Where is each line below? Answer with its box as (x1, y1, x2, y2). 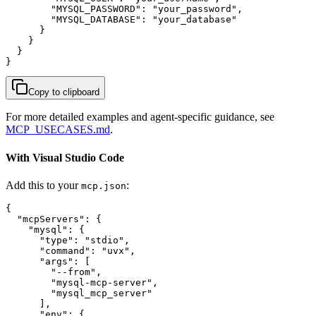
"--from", (6, 266, 102, 277)
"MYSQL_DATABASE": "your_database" (6, 14, 237, 25)
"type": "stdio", (6, 234, 130, 245)
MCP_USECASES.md (6, 123, 110, 136)
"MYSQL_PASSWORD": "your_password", (6, 4, 243, 15)
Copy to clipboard (28, 87, 99, 98)
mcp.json (81, 180, 126, 191)
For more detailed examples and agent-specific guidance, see (6, 111, 274, 123)
